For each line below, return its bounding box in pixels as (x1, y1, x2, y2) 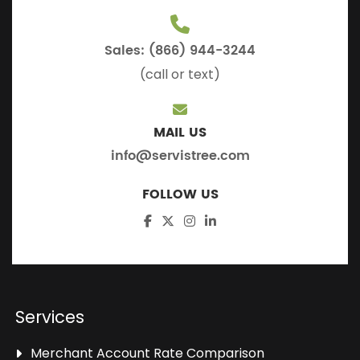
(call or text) (140, 64, 220, 84)
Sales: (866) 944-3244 (104, 39, 256, 61)
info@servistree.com (110, 145, 250, 166)
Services (15, 305, 85, 329)
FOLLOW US (141, 183, 219, 205)
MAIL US (153, 121, 207, 143)
